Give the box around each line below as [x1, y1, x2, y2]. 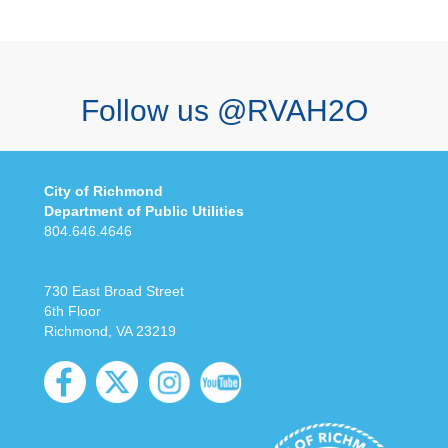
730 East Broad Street [44, 283, 184, 300]
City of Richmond [44, 183, 163, 200]
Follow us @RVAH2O [80, 94, 368, 128]
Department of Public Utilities [44, 203, 244, 220]
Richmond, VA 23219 [44, 323, 176, 340]
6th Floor [44, 303, 101, 320]
